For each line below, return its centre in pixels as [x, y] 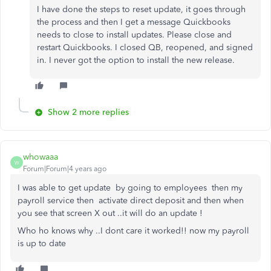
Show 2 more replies [88, 113]
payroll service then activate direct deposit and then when [131, 201]
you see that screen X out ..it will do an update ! [110, 214]
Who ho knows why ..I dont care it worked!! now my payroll [133, 231]
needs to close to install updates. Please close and [134, 35]
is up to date [43, 244]
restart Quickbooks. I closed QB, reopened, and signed [145, 48]
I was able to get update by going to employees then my [130, 188]
